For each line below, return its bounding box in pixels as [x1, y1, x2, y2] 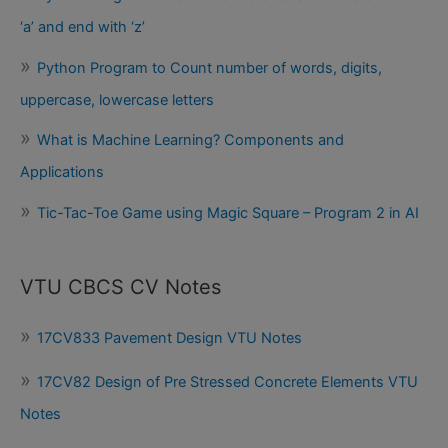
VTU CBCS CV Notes [20, 274, 221, 299]
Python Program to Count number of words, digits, [37, 58, 382, 77]
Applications [20, 163, 104, 182]
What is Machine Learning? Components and [37, 131, 344, 150]
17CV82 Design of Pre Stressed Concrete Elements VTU [37, 372, 418, 391]
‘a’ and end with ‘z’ [20, 18, 145, 37]
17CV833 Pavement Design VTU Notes [37, 328, 302, 347]
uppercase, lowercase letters [20, 90, 214, 109]
